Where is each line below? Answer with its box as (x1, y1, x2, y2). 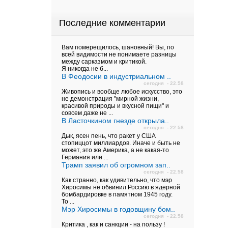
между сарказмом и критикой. (62, 58, 147, 65)
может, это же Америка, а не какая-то (62, 147, 169, 154)
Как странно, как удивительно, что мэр (62, 177, 172, 184)
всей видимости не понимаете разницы (62, 51, 177, 58)
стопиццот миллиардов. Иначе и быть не (62, 139, 180, 147)
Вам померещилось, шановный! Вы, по (62, 44, 174, 51)
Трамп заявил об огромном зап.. (62, 161, 170, 169)
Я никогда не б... (62, 65, 108, 72)
